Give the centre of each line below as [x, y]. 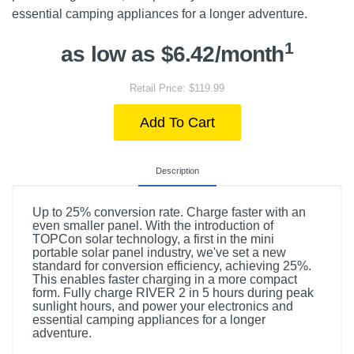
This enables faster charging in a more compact [165, 279]
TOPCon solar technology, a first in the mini [153, 239]
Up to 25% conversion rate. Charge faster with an [169, 212]
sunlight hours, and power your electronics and [163, 306]
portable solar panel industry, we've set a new [159, 252]
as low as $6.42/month [173, 54]
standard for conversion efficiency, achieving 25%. [172, 266]
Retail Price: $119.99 [177, 88]
